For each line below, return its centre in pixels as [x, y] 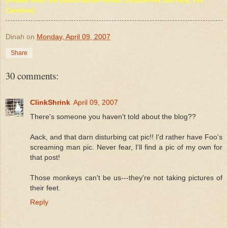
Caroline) [20, 10]
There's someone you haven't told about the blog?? [113, 116]
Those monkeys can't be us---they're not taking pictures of [126, 177]
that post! [45, 157]
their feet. [45, 188]
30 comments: [32, 75]
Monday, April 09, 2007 [74, 36]
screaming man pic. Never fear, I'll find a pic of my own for [126, 147]
